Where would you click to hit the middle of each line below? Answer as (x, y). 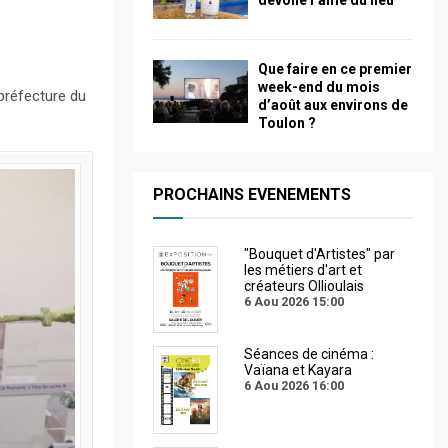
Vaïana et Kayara (298, 370)
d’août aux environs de (333, 104)
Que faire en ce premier (335, 68)
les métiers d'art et (303, 269)
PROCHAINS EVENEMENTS (252, 194)
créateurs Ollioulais (304, 285)
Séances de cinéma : (309, 354)
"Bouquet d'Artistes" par (319, 253)
